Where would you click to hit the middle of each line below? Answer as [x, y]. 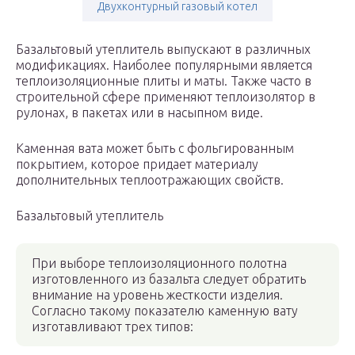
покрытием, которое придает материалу [137, 164]
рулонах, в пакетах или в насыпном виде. [139, 113]
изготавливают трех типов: [113, 327]
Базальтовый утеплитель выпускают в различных [163, 50]
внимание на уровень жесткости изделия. [157, 295]
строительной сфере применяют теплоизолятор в [166, 97]
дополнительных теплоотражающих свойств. [150, 180]
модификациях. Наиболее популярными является [164, 65]
